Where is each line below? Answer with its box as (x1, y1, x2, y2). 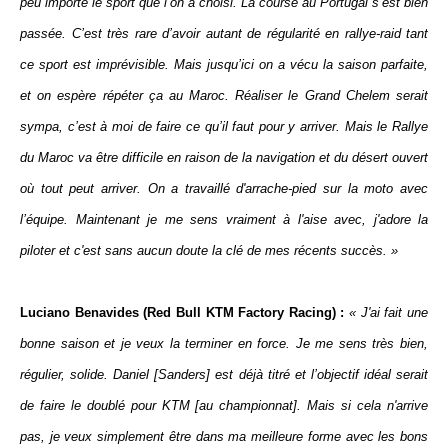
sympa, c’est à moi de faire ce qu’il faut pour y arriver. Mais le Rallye (20, 119, 428, 134)
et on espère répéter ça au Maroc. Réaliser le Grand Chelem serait (20, 88, 428, 103)
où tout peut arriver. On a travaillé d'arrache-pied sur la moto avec (20, 181, 428, 196)
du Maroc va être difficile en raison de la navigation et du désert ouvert (20, 150, 428, 165)
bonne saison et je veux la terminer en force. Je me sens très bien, (20, 336, 428, 351)
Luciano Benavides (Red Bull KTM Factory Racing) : (20, 305, 345, 320)
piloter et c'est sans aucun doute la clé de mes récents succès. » (20, 243, 398, 258)
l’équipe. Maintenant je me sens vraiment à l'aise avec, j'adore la (20, 212, 428, 227)
